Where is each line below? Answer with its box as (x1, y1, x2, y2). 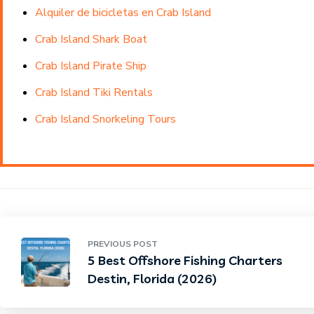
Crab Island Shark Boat (34, 32, 147, 47)
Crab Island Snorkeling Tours (34, 111, 176, 127)
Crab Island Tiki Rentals (34, 85, 153, 100)
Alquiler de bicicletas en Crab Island (34, 5, 211, 20)
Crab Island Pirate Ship (34, 58, 146, 74)
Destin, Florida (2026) (88, 271, 217, 287)
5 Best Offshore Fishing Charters (88, 252, 282, 268)
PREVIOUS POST (88, 238, 158, 250)
